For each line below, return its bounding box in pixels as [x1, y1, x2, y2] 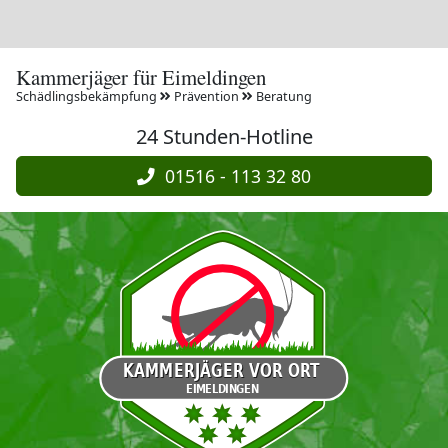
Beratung [253, 88, 312, 105]
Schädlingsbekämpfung [16, 88, 160, 105]
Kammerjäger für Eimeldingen [16, 62, 266, 90]
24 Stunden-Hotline [135, 123, 313, 150]
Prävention [171, 88, 242, 105]
